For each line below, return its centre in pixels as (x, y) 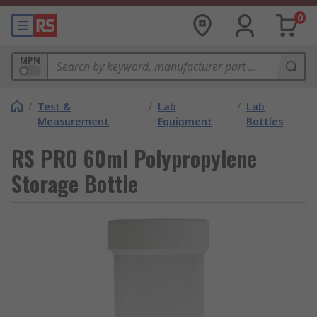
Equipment (185, 121)
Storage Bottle (75, 184)
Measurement (73, 121)
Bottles (265, 121)
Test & (54, 106)
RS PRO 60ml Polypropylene (134, 158)
